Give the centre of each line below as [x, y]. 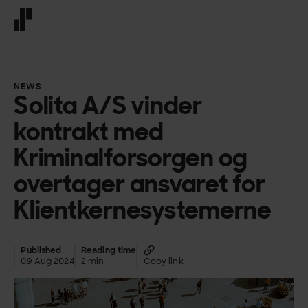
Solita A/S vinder [108, 105]
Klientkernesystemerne [143, 209]
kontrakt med [89, 131]
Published [41, 251]
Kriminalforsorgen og [131, 157]
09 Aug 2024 [47, 262]
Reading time [109, 251]
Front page [40, 37]
